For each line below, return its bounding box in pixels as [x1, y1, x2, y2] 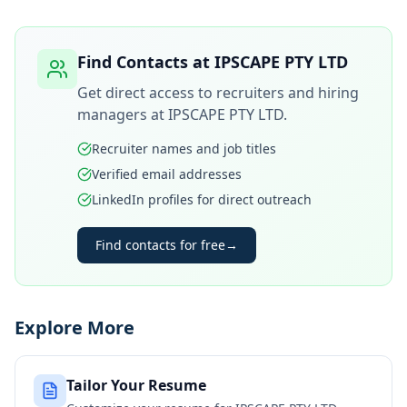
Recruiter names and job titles [92, 140, 276, 157]
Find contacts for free [95, 236, 225, 253]
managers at [77, 104, 168, 124]
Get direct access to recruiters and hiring [77, 83, 359, 103]
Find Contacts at [77, 51, 214, 73]
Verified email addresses [92, 165, 242, 183]
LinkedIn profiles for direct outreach [92, 191, 312, 208]
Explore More [15, 315, 134, 340]
